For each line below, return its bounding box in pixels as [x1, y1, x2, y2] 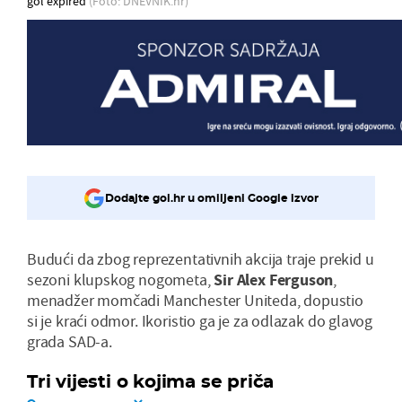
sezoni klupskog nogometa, [27, 268, 214, 290]
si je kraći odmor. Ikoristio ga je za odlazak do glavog [27, 310, 373, 331]
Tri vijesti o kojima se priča [27, 370, 275, 392]
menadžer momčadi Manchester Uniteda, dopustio [27, 289, 363, 310]
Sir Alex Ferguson [214, 268, 334, 290]
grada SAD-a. [27, 330, 112, 352]
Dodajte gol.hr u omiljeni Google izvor [105, 191, 319, 205]
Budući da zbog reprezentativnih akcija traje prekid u [27, 248, 374, 269]
